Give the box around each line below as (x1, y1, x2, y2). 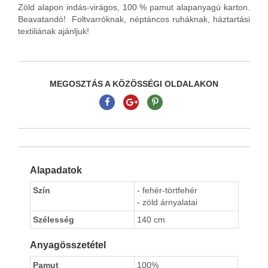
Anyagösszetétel (30, 240, 106, 251)
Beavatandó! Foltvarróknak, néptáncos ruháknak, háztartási (18, 14, 250, 25)
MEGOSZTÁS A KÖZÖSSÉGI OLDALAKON (50, 79, 218, 89)
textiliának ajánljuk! (18, 26, 89, 36)
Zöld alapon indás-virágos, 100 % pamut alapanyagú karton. (18, 2, 250, 13)
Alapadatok (30, 165, 82, 176)
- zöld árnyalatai (137, 197, 197, 208)
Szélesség (33, 215, 74, 225)
